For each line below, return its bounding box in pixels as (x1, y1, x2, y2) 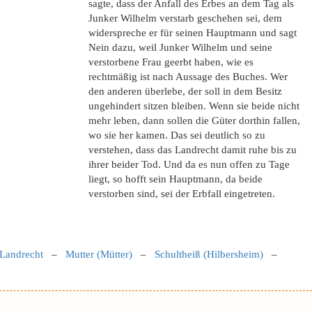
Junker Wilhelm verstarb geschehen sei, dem (88, 13, 282, 24)
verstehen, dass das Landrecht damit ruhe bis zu (88, 144, 297, 155)
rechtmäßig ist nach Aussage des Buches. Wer (88, 71, 288, 82)
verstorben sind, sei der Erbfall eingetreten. (88, 188, 275, 199)
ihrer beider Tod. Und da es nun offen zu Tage (88, 159, 290, 170)
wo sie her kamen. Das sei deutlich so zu (88, 130, 265, 141)
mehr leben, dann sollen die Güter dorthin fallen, (88, 115, 300, 126)
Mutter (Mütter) (65, 249, 132, 260)
